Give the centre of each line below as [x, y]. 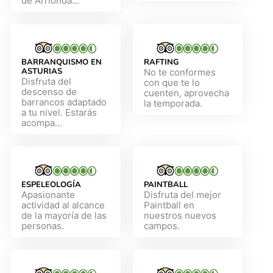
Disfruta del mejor [182, 194]
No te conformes [179, 72]
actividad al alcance [63, 205]
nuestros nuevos [180, 215]
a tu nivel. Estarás [59, 112]
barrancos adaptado [64, 102]
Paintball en [169, 205]
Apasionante [48, 194]
